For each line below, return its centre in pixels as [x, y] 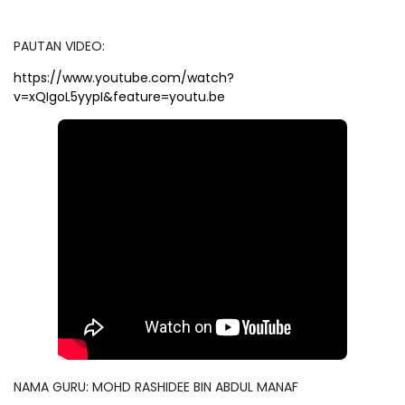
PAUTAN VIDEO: [59, 46]
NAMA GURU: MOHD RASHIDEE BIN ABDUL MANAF [158, 386]
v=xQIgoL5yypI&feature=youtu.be [119, 96]
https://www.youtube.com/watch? [124, 77]
